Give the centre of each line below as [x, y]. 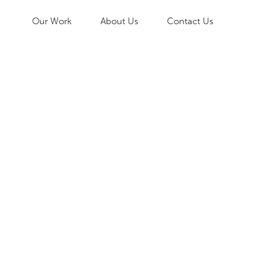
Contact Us [190, 21]
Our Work [52, 21]
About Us [120, 21]
